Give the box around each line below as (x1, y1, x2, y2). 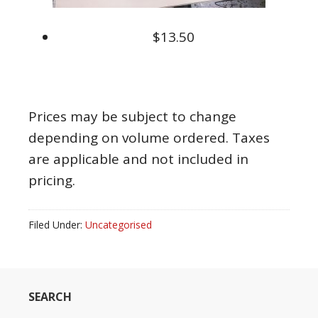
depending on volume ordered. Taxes (28, 128, 270, 147)
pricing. (28, 171, 75, 190)
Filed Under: (28, 218, 85, 231)
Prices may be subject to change (28, 107, 236, 126)
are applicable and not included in (28, 150, 248, 168)
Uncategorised (85, 218, 152, 231)
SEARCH (28, 289, 72, 305)
